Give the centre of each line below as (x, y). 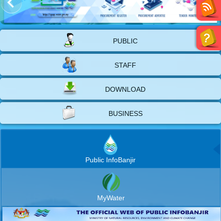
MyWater (111, 198)
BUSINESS (125, 113)
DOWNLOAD (125, 89)
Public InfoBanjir (110, 160)
